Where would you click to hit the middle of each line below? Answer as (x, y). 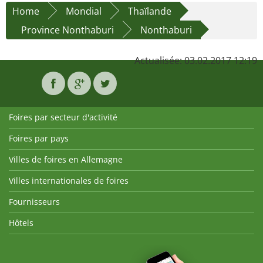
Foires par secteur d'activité (63, 117)
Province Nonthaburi (68, 30)
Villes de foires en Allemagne (66, 160)
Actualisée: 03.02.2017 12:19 (196, 61)
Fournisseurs (34, 202)
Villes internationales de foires (69, 181)
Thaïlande (150, 11)
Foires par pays (39, 139)
